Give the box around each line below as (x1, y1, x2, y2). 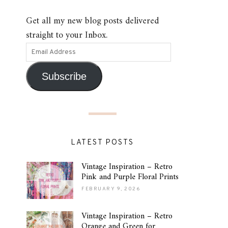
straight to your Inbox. (26, 27, 107, 44)
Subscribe (41, 70, 87, 82)
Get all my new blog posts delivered (26, 13, 159, 30)
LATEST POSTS (71, 138, 134, 148)
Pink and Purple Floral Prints (81, 170, 179, 185)
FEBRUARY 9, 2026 (81, 186, 140, 193)
